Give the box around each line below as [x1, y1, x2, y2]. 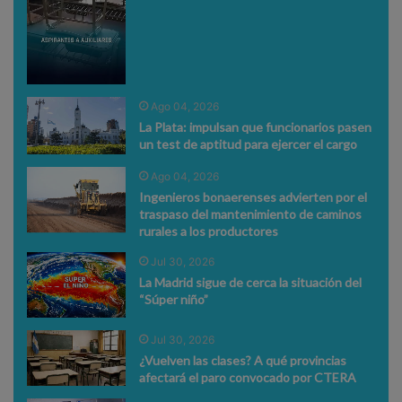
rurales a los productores [139, 223, 279, 239]
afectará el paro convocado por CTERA [139, 370, 357, 386]
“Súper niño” [139, 291, 209, 307]
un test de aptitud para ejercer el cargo [139, 135, 358, 152]
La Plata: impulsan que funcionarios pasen [139, 118, 372, 135]
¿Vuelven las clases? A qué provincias [139, 353, 347, 369]
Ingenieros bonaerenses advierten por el [139, 188, 368, 205]
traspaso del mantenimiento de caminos [139, 205, 363, 222]
